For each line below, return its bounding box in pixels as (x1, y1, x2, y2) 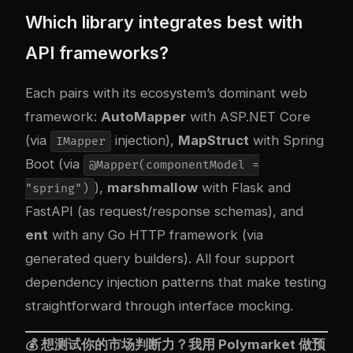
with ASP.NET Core (186, 109, 310, 125)
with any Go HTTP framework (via (48, 227, 263, 243)
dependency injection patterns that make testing (25, 274, 326, 291)
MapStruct (177, 132, 249, 149)
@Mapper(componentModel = (88, 158, 259, 173)
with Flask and (197, 180, 291, 196)
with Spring (248, 132, 324, 149)
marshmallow (106, 180, 198, 196)
